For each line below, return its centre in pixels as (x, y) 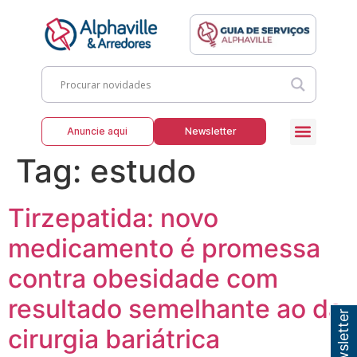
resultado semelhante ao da (175, 309)
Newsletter (210, 131)
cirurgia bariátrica (114, 339)
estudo (143, 171)
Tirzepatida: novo (113, 218)
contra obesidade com (143, 279)
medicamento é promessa (164, 249)
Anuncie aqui (98, 131)
